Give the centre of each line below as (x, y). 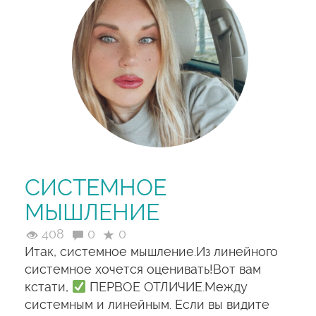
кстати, (48, 287)
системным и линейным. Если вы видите (147, 304)
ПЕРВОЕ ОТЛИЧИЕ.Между (167, 287)
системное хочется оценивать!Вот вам (143, 269)
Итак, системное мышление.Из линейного (151, 251)
